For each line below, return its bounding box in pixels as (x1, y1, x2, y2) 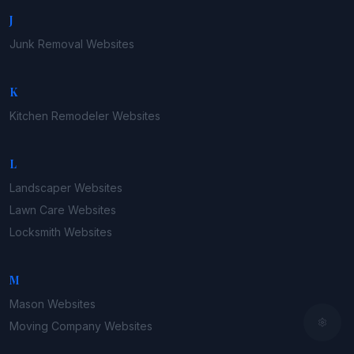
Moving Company (9, 319, 101, 333)
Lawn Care (9, 203, 65, 217)
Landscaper (9, 181, 71, 195)
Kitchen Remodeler (9, 109, 109, 123)
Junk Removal (9, 37, 83, 51)
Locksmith (9, 225, 61, 239)
